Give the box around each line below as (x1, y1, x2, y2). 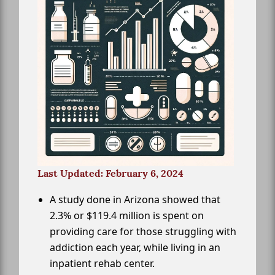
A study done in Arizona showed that (50, 193, 220, 207)
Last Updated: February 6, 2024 (37, 167, 184, 180)
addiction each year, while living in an (50, 241, 220, 255)
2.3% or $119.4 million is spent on (50, 209, 204, 223)
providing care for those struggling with (50, 225, 236, 239)
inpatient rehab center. (50, 257, 155, 271)
